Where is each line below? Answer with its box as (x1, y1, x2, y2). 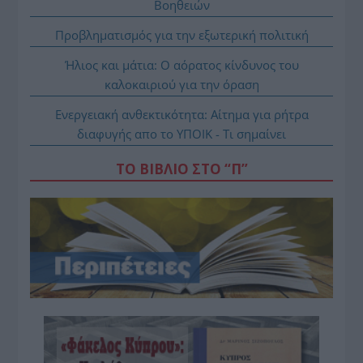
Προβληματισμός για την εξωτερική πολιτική (54, 26, 309, 43)
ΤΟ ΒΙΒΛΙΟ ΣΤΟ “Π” (115, 159, 248, 178)
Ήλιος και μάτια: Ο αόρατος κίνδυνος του (64, 56, 299, 73)
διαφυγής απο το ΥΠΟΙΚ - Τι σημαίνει (77, 125, 286, 142)
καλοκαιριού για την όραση (104, 75, 259, 92)
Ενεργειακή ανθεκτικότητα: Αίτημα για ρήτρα (54, 105, 309, 122)
